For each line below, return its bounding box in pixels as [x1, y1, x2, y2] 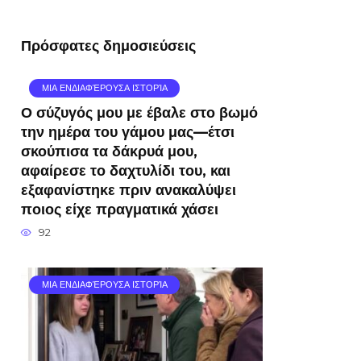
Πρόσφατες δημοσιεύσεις [21, 37, 196, 55]
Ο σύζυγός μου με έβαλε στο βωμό [21, 104, 258, 122]
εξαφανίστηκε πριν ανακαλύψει [21, 181, 236, 199]
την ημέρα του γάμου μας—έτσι [21, 123, 234, 141]
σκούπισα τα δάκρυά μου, [21, 143, 197, 160]
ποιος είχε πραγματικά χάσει [21, 201, 218, 218]
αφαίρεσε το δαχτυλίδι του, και [21, 162, 230, 180]
